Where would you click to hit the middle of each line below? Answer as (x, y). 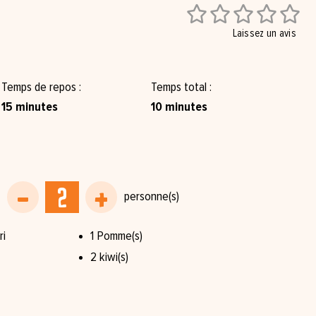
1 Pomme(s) (116, 236)
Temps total (180, 87)
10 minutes (179, 106)
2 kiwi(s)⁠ (109, 257)
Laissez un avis (264, 33)
